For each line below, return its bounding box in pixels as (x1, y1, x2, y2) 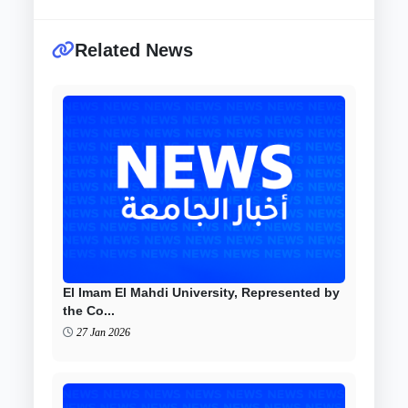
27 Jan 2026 (76, 325, 131, 339)
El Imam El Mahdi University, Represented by (63, 284, 341, 300)
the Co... (63, 302, 116, 318)
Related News (75, 39, 194, 60)
